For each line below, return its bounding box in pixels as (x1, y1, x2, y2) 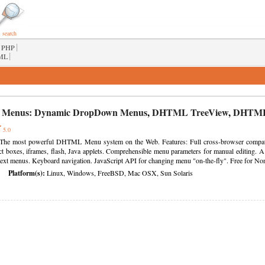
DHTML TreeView (152, 105, 228, 119)
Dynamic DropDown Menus (34, 105, 147, 119)
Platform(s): (8, 168, 45, 178)
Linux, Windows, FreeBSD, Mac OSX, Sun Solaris (45, 168, 193, 177)
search (2, 29, 17, 37)
